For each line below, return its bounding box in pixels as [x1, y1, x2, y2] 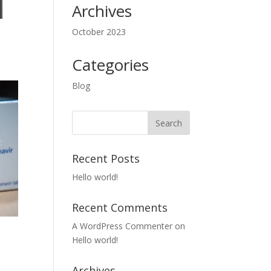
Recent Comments [72, 200, 168, 215]
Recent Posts [72, 151, 140, 166]
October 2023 [72, 26, 126, 38]
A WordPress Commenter [72, 220, 173, 232]
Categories [72, 54, 149, 76]
